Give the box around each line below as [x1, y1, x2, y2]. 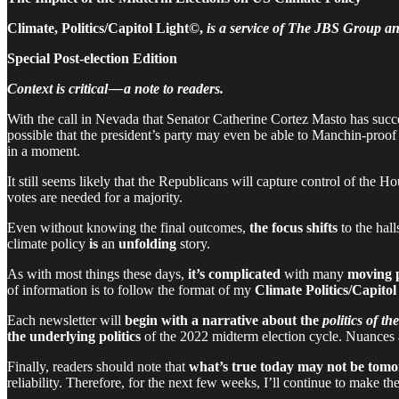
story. [176, 235, 210, 251]
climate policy [7, 235, 85, 251]
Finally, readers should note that [7, 358, 189, 374]
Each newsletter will [7, 312, 125, 328]
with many [281, 265, 347, 281]
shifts [306, 219, 338, 235]
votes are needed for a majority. [7, 189, 183, 205]
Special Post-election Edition [7, 50, 177, 66]
